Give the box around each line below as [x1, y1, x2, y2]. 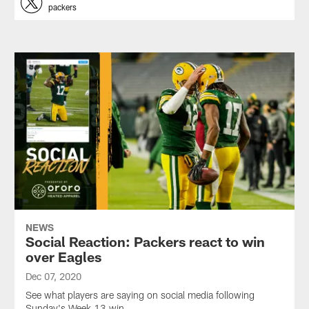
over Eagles [25, 248, 101, 266]
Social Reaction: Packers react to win [25, 233, 265, 250]
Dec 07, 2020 [25, 270, 81, 283]
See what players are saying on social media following [25, 289, 255, 301]
